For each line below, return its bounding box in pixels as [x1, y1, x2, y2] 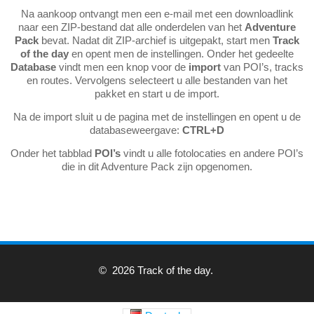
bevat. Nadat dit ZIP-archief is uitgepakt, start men [39, 34, 273, 46]
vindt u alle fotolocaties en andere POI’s [121, 146, 303, 159]
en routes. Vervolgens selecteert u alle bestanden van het [27, 74, 287, 86]
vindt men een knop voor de [56, 60, 189, 73]
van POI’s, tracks [221, 60, 303, 73]
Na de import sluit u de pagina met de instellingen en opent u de [13, 110, 301, 123]
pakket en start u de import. [95, 87, 219, 100]
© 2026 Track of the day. [98, 264, 216, 276]
